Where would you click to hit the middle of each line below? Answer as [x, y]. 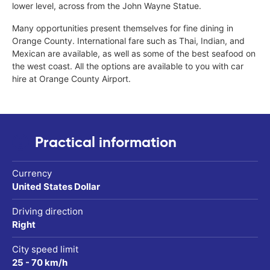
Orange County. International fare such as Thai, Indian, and [128, 40]
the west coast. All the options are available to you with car [128, 66]
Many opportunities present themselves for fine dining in [123, 28]
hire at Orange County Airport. [71, 78]
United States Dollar [56, 186]
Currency [32, 173]
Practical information [106, 142]
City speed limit [45, 249]
